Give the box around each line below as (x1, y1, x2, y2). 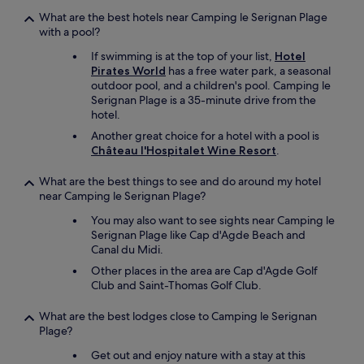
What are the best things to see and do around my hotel (39, 174, 321, 188)
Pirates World (91, 63, 166, 78)
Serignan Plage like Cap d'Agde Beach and (91, 227, 305, 242)
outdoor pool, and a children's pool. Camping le (91, 78, 331, 93)
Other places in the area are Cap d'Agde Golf (91, 263, 318, 278)
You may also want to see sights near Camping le (91, 213, 335, 227)
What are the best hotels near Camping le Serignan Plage (39, 10, 327, 24)
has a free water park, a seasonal (166, 63, 331, 78)
